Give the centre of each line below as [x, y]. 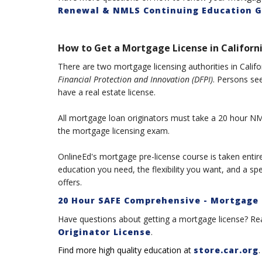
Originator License [104, 232]
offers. [70, 182]
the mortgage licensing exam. [113, 131]
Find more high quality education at [125, 250]
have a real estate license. [108, 92]
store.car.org [226, 250]
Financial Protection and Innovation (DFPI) [135, 80]
